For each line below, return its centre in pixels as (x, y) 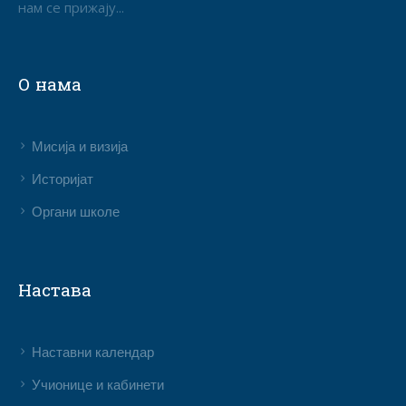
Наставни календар (93, 353)
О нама (50, 83)
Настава (55, 289)
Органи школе (76, 213)
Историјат (63, 180)
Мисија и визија (80, 147)
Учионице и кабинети (98, 386)
